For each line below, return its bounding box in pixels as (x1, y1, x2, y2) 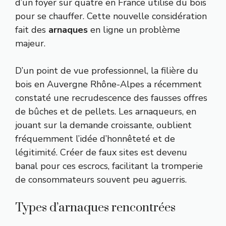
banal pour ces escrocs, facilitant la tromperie (15, 159, 203, 172)
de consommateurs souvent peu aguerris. (15, 173, 187, 186)
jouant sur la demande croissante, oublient (15, 119, 192, 131)
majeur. (15, 37, 45, 49)
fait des (15, 23, 48, 36)
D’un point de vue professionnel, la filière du (15, 64, 198, 77)
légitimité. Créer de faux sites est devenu (15, 146, 187, 158)
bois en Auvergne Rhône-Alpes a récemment (15, 78, 202, 90)
